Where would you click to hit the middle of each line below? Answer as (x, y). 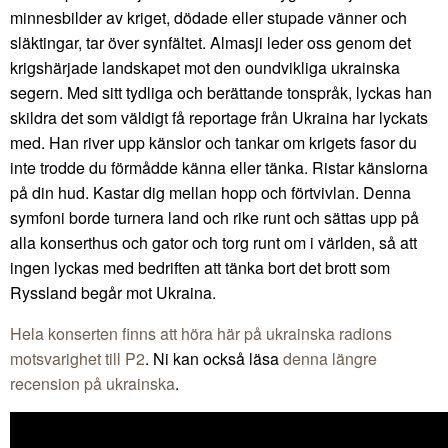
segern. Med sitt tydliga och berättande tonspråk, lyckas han (221, 93)
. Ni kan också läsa (214, 359)
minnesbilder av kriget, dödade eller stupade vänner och (208, 18)
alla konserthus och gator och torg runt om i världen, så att (213, 243)
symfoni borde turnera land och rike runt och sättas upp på (214, 218)
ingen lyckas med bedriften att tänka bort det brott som (200, 268)
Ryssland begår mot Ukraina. (113, 293)
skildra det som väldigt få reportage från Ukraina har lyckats (219, 118)
